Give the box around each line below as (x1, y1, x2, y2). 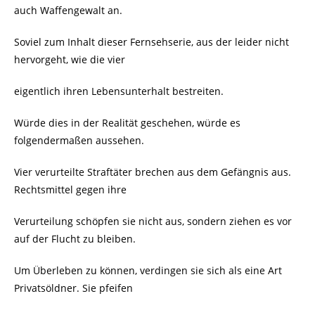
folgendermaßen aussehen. (14, 133, 144, 147)
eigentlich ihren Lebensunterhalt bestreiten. (14, 84, 224, 98)
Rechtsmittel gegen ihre (14, 182, 127, 196)
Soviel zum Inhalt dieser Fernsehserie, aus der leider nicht (14, 34, 289, 49)
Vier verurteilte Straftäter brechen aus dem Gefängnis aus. (14, 165, 291, 179)
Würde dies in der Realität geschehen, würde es (14, 115, 240, 129)
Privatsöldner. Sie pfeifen (14, 281, 133, 295)
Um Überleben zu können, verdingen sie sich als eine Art (14, 263, 282, 277)
